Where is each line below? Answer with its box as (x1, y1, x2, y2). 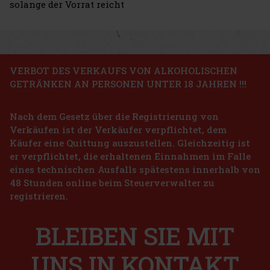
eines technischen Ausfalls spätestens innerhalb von (10, 163, 260, 175)
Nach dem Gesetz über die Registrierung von (10, 110, 219, 122)
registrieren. (10, 189, 68, 202)
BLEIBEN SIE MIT (36, 219, 234, 252)
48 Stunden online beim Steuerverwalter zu (10, 176, 215, 189)
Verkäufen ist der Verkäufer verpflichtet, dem (10, 123, 227, 136)
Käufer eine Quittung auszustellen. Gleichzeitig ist (10, 136, 250, 149)
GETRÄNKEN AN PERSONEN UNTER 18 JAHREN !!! (10, 77, 246, 90)
